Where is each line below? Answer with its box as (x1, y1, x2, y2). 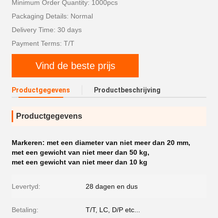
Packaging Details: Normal (12, 12, 93, 20)
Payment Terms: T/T (12, 39, 74, 47)
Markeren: (12, 139, 47, 146)
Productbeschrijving (94, 86, 161, 94)
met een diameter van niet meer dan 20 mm (47, 139, 188, 146)
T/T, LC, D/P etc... (86, 206, 140, 214)
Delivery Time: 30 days (12, 26, 82, 34)
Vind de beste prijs (35, 60, 115, 71)
